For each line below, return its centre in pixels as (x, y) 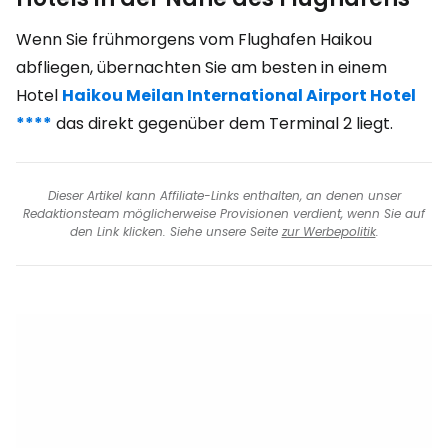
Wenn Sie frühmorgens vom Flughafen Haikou (194, 39)
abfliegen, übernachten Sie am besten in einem (201, 67)
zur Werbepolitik (328, 231)
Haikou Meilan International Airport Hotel (239, 95)
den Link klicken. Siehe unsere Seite (175, 231)
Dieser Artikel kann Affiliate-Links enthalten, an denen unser (224, 195)
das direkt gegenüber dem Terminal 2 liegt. (222, 123)
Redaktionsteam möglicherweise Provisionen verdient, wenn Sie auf (224, 213)
